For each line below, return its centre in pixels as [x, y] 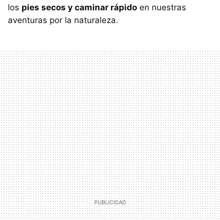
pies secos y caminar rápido [79, 7]
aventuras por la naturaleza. [63, 20]
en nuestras [162, 7]
